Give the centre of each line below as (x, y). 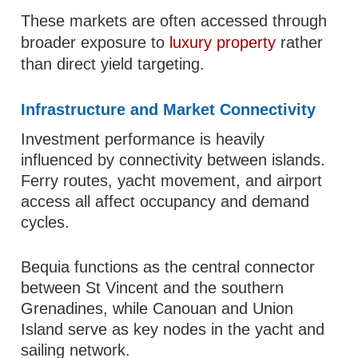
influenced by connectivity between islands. (173, 160)
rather (300, 42)
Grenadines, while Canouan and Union (157, 308)
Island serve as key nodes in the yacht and (173, 329)
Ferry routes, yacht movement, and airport (172, 181)
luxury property (223, 42)
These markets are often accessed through (174, 21)
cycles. (46, 222)
